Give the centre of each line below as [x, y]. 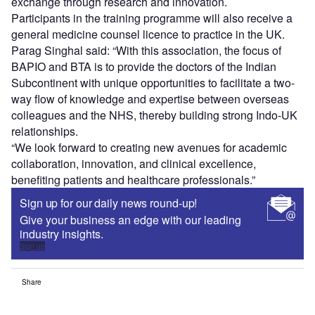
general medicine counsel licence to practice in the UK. [148, 34]
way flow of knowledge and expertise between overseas [150, 98]
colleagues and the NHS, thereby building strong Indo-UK [154, 115]
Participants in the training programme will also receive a [152, 18]
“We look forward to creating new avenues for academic [149, 147]
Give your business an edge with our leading [130, 219]
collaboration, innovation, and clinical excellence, [134, 163]
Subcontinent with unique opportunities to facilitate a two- [153, 82]
